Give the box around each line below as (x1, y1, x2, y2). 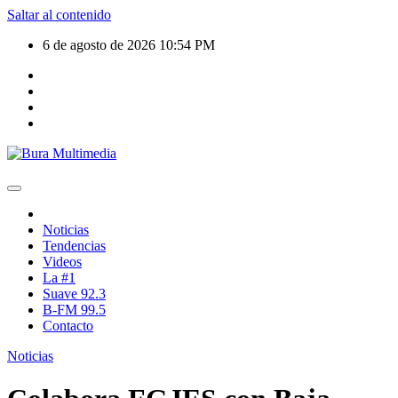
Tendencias (43, 238, 106, 253)
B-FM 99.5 (43, 302, 106, 317)
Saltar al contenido (7, 7, 111, 22)
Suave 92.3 (43, 286, 106, 301)
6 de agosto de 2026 (43, 37, 159, 52)
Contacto (43, 318, 93, 333)
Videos (43, 254, 82, 269)
